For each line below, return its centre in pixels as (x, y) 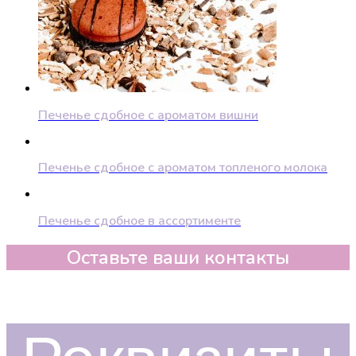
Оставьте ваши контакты (178, 258)
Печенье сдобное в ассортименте (139, 221)
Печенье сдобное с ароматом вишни (148, 115)
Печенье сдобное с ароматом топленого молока (183, 168)
